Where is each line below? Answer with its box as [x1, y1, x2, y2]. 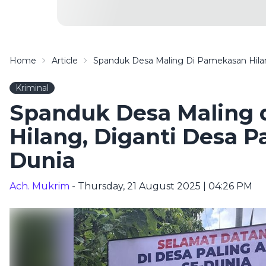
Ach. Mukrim [9, 180, 69, 192]
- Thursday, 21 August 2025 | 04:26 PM [69, 180, 252, 192]
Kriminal [15, 83, 49, 93]
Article [52, 55, 78, 66]
